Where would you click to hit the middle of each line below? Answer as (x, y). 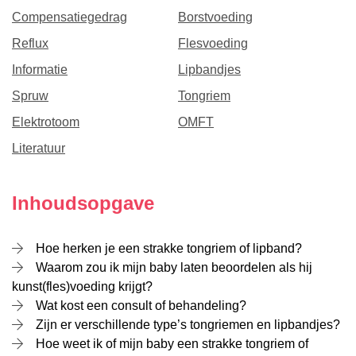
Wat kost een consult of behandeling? (141, 306)
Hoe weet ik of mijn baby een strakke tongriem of (172, 344)
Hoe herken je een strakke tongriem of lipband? (169, 248)
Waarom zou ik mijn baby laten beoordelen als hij (174, 267)
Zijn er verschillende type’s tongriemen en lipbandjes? (188, 325)
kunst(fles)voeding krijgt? (82, 286)
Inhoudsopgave (83, 203)
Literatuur (39, 148)
